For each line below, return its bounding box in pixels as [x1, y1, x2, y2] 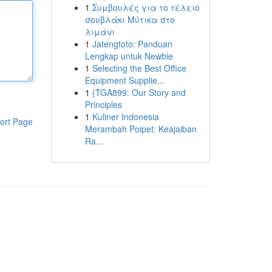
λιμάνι [84, 25, 115, 38]
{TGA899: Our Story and [92, 86, 186, 98]
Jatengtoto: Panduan [92, 38, 172, 50]
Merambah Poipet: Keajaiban [84, 123, 197, 135]
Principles [84, 98, 122, 110]
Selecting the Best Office [92, 62, 186, 74]
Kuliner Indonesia [92, 110, 159, 123]
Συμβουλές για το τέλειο [92, 1, 200, 13]
